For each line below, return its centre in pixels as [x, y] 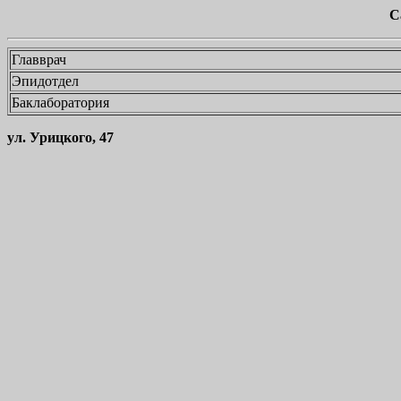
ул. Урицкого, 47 [60, 137]
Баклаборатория [60, 102]
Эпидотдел [45, 81]
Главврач [41, 60]
